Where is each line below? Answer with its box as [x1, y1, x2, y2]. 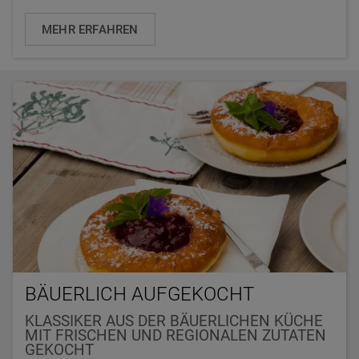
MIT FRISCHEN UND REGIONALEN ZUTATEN [25, 327, 326, 345]
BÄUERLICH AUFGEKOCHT [25, 283, 254, 306]
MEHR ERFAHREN [42, 22, 139, 38]
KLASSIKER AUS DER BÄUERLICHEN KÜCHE [25, 313, 323, 331]
